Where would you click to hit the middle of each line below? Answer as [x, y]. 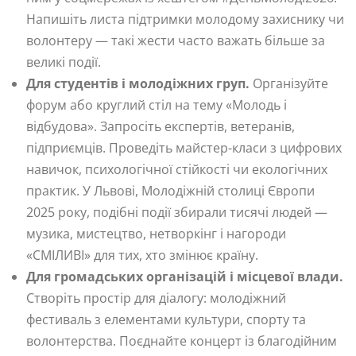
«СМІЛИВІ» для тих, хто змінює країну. [142, 255]
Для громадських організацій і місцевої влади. [185, 276]
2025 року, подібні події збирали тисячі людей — [177, 212]
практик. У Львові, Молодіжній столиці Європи [170, 190]
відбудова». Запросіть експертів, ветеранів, [161, 126]
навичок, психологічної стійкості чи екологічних [177, 169]
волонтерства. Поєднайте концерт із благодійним [182, 341]
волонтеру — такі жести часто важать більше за [176, 40]
